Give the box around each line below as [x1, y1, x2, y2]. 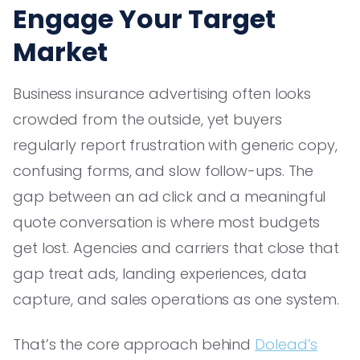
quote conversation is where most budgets [13, 211, 321, 232]
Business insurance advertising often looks [13, 83, 312, 104]
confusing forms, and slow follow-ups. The [13, 160, 314, 181]
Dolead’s [255, 333, 318, 354]
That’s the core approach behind [13, 333, 256, 354]
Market [13, 33, 108, 70]
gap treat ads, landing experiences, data [13, 263, 308, 284]
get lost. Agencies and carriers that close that [13, 237, 339, 258]
